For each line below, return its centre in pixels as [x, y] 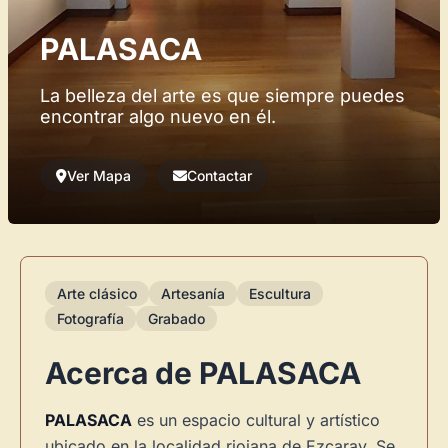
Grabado [176, 318]
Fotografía [90, 318]
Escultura [280, 293]
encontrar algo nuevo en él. [158, 116]
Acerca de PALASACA [203, 373]
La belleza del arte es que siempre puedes [222, 95]
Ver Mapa [99, 175]
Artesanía [193, 293]
